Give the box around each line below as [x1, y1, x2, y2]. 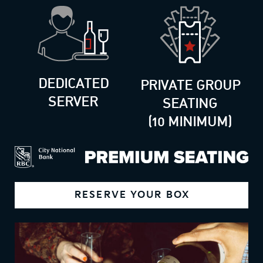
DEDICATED [38, 78, 109, 91]
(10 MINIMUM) [148, 116, 232, 129]
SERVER [48, 96, 98, 109]
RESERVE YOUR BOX [75, 189, 190, 201]
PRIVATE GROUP [140, 80, 240, 93]
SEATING [163, 98, 217, 111]
